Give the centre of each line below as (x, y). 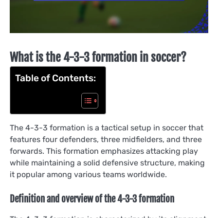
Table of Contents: (55, 78)
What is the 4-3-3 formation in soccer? (98, 57)
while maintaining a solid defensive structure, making (107, 163)
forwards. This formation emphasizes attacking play (104, 151)
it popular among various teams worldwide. (88, 174)
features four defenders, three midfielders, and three (106, 139)
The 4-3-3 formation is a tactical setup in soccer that (107, 127)
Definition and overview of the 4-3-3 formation (92, 199)
